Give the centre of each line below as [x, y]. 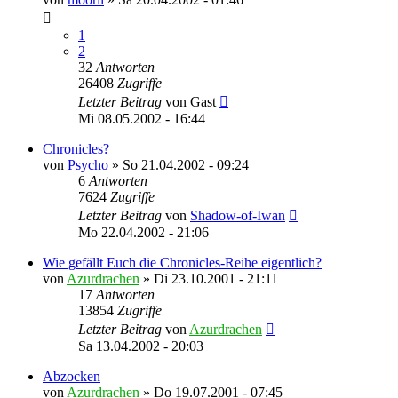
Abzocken [72, 376]
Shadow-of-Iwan [238, 215]
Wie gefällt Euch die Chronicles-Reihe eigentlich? [182, 262]
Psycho [88, 164]
